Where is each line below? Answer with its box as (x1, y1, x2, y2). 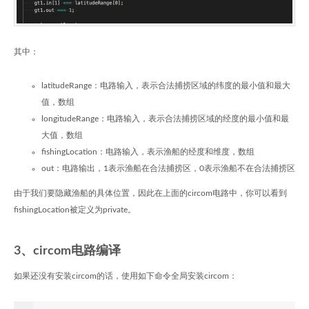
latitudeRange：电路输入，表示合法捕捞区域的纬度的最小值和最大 (41, 81, 290, 90)
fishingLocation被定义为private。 (14, 205, 136, 214)
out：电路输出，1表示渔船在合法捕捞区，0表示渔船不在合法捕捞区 (41, 163, 295, 172)
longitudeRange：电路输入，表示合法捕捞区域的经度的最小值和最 (41, 114, 289, 123)
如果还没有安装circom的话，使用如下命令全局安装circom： (14, 271, 237, 280)
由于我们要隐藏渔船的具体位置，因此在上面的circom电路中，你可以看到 (14, 188, 287, 197)
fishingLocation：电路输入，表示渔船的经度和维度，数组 (41, 147, 255, 156)
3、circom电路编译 (14, 244, 121, 257)
